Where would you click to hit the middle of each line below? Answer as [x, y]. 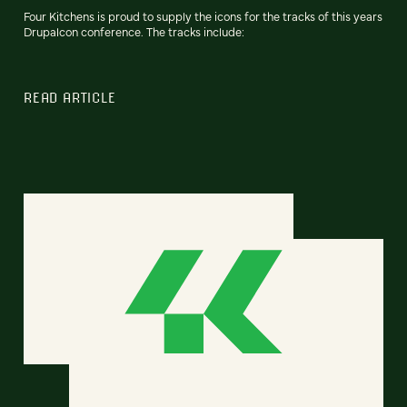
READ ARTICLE [70, 98]
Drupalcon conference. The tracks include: [134, 32]
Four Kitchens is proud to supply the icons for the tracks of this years [203, 16]
